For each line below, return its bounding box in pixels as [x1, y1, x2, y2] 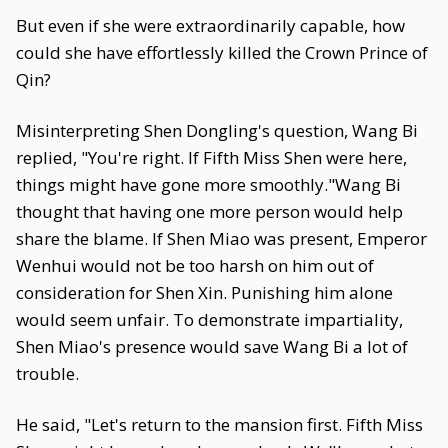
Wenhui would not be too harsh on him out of [16, 254, 374, 277]
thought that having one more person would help [16, 200, 403, 223]
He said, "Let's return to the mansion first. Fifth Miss [16, 413, 423, 436]
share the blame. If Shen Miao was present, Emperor [16, 227, 427, 250]
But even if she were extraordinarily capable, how [16, 14, 405, 37]
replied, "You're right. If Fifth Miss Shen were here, [16, 146, 407, 169]
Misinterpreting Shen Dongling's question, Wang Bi [16, 119, 418, 142]
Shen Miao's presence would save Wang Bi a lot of [16, 335, 408, 358]
